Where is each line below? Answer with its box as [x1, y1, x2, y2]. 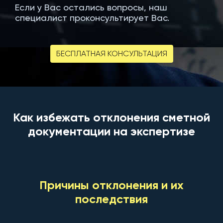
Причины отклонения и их [39, 177, 184, 192]
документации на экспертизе [28, 123, 195, 138]
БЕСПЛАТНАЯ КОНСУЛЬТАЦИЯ [56, 48, 167, 58]
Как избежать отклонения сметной [13, 110, 210, 124]
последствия [75, 191, 148, 206]
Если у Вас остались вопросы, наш [15, 1, 167, 12]
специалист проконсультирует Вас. [15, 12, 169, 23]
